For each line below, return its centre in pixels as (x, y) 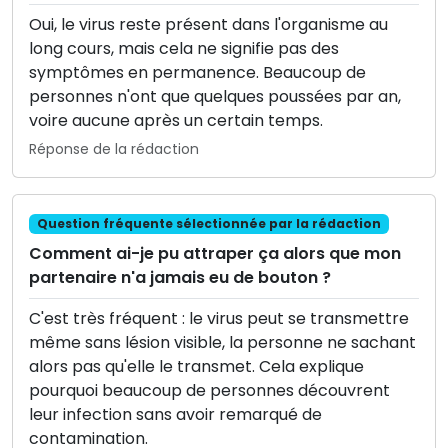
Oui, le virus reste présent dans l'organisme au (208, 25)
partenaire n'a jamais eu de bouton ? (180, 278)
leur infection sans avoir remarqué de (175, 415)
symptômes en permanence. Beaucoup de (197, 73)
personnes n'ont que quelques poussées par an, (215, 97)
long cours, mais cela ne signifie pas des (184, 49)
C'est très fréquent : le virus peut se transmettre (219, 319)
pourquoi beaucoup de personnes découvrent (209, 391)
